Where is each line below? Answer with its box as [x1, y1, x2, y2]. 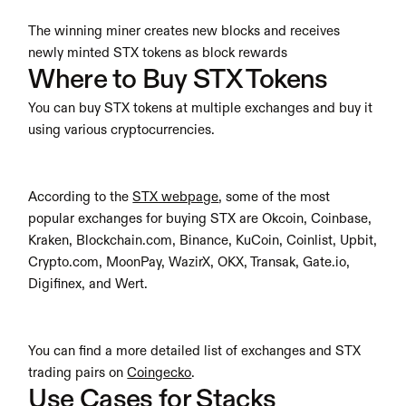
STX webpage [132, 190, 219, 204]
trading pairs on [28, 366, 128, 380]
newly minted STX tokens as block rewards [28, 46, 288, 60]
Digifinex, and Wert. [28, 277, 149, 291]
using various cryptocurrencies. [28, 123, 216, 137]
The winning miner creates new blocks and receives [28, 24, 341, 38]
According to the [28, 190, 133, 204]
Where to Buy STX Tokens [28, 67, 328, 94]
